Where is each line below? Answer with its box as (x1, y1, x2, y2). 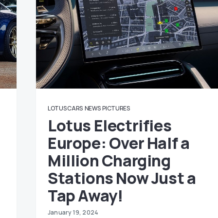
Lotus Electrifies (48, 115, 172, 136)
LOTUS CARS (48, 104, 83, 112)
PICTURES (102, 104, 130, 112)
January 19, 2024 (48, 208, 99, 217)
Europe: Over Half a (48, 132, 190, 154)
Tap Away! (48, 185, 123, 206)
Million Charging (48, 150, 171, 171)
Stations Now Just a (48, 167, 196, 189)
